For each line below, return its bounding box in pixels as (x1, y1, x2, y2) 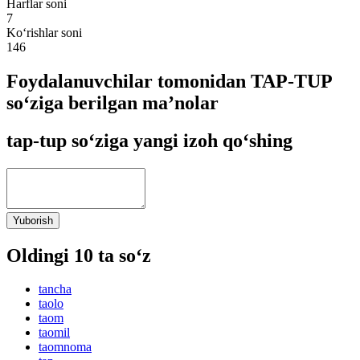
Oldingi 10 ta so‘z (6, 244, 151, 266)
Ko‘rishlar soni (6, 25, 82, 39)
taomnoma (39, 340, 92, 354)
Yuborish (13, 214, 53, 227)
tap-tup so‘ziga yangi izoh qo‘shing (6, 129, 292, 151)
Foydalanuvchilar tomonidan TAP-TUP (6, 70, 332, 92)
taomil (39, 325, 70, 340)
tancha (39, 282, 72, 297)
